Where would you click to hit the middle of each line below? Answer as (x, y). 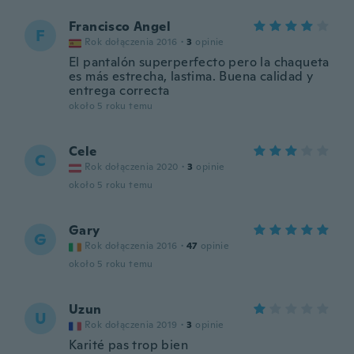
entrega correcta (119, 90)
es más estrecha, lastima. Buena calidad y (191, 76)
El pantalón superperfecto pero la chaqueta (199, 62)
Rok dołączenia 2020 (132, 167)
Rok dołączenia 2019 (131, 325)
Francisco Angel (120, 26)
